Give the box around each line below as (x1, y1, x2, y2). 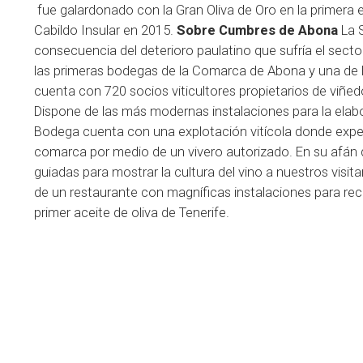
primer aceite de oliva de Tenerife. (34, 204, 229, 220)
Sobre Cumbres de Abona (177, 22, 338, 38)
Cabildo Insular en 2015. (34, 22, 177, 38)
